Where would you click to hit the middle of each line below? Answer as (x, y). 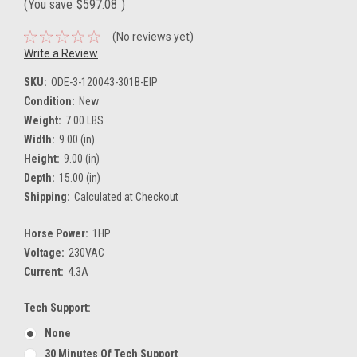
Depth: (39, 177)
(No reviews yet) (153, 36)
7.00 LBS (84, 120)
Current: (44, 271)
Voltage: (44, 252)
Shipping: (47, 196)
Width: (39, 139)
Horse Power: (56, 233)
